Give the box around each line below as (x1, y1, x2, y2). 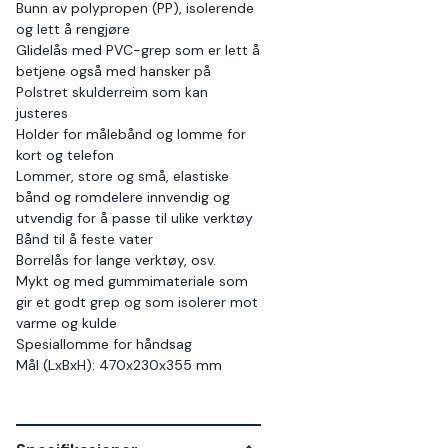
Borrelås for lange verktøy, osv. (16, 251, 216, 269)
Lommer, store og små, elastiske (16, 167, 229, 185)
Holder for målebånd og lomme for (16, 125, 246, 143)
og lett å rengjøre (16, 20, 130, 38)
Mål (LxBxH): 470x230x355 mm (16, 356, 222, 374)
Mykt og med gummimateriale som (16, 272, 248, 290)
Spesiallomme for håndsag (16, 335, 192, 353)
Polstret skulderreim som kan (16, 83, 208, 101)
